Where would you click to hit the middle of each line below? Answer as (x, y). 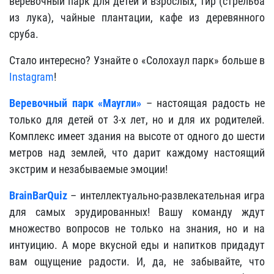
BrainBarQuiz (38, 195)
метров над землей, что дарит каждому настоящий (137, 152)
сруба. (24, 34)
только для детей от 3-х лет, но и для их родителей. (137, 119)
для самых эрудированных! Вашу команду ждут (137, 212)
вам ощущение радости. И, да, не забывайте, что (137, 261)
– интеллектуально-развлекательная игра (166, 195)
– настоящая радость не (203, 103)
